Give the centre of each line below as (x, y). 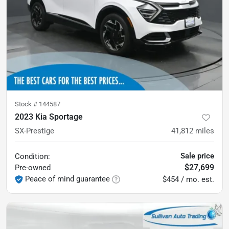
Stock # (27, 104)
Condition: (32, 156)
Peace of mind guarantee (67, 179)
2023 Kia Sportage (49, 117)
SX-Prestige (35, 131)
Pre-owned (33, 168)
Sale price (197, 156)
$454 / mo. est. (188, 179)
